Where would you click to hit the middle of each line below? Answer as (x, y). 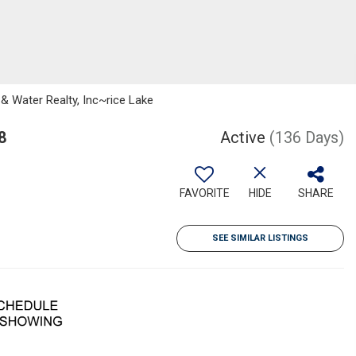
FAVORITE (204, 193)
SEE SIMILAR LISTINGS (260, 238)
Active (243, 137)
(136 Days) (307, 137)
